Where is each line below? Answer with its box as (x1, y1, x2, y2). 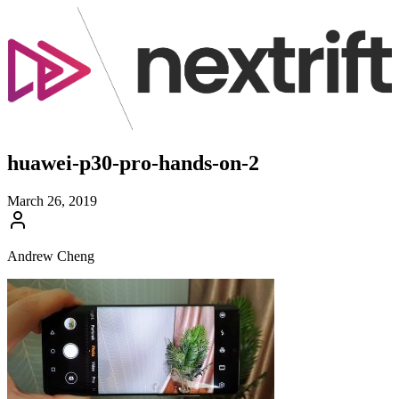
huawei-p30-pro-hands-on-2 (7, 151, 259, 175)
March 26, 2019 (7, 193, 97, 208)
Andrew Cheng (7, 248, 94, 264)
